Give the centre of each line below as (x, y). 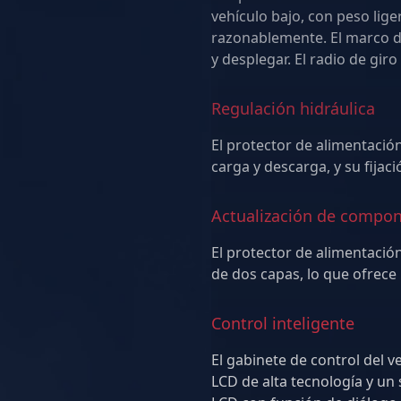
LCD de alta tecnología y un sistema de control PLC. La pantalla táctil (294, 381)
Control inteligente (283, 323)
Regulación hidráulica (293, 108)
